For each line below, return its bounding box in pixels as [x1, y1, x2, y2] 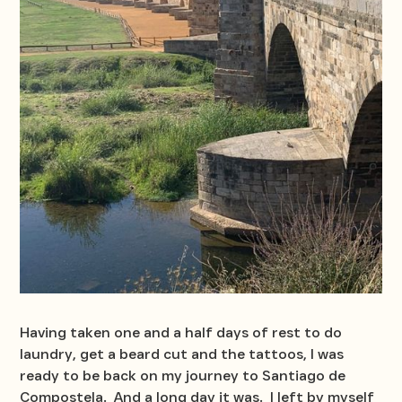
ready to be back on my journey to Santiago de [20, 366, 346, 384]
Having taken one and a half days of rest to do [20, 323, 343, 341]
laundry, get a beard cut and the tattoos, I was [20, 345, 345, 363]
